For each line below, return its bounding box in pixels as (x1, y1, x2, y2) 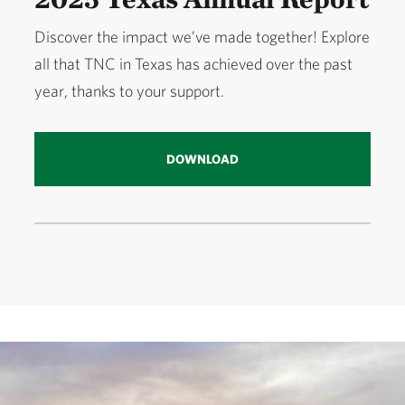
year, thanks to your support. (34, 80, 225, 100)
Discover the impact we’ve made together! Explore (34, 26, 371, 46)
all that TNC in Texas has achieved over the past (34, 53, 353, 73)
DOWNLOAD (166, 151, 239, 166)
